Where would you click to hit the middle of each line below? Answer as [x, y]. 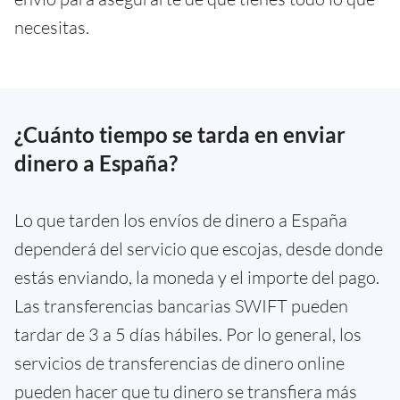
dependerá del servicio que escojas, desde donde [199, 248]
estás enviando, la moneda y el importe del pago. [197, 277]
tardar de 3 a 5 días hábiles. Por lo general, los [188, 334]
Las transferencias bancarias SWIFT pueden [181, 305]
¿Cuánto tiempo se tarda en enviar [180, 134]
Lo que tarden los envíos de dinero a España [181, 220]
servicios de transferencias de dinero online [179, 362]
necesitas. [52, 27]
